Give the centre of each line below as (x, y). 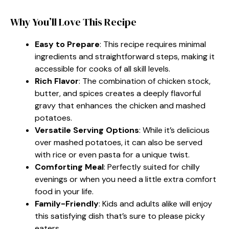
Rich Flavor (57, 81)
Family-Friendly (67, 203)
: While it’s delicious (174, 130)
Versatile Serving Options (87, 130)
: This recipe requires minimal (153, 44)
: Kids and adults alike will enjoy (155, 203)
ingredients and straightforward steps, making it (125, 56)
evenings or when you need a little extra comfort (125, 179)
